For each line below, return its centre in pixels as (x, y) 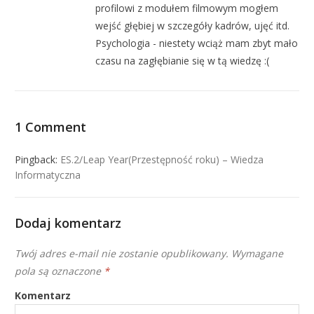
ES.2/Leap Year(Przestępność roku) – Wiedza (162, 160)
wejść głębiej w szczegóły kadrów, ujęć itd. (193, 26)
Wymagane (256, 254)
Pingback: (38, 160)
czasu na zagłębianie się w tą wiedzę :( (183, 61)
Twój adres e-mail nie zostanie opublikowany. (122, 254)
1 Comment (51, 127)
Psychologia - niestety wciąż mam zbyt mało (197, 43)
